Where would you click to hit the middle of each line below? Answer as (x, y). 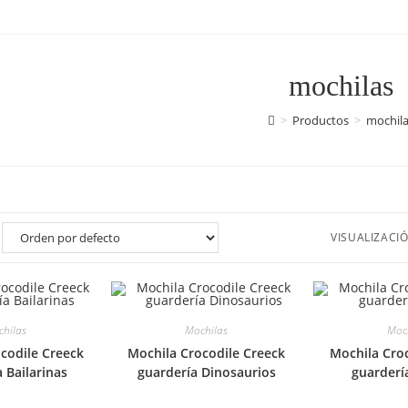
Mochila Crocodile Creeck (207, 353)
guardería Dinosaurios (206, 372)
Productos (320, 120)
